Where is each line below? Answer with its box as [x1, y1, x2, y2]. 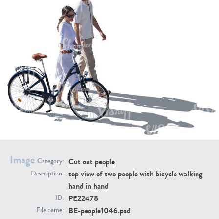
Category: [37, 156, 64, 167]
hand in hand [68, 180, 109, 192]
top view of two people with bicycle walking [68, 168, 202, 180]
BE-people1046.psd [68, 205, 131, 217]
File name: [36, 205, 64, 216]
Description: [31, 169, 64, 179]
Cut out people [68, 156, 115, 168]
